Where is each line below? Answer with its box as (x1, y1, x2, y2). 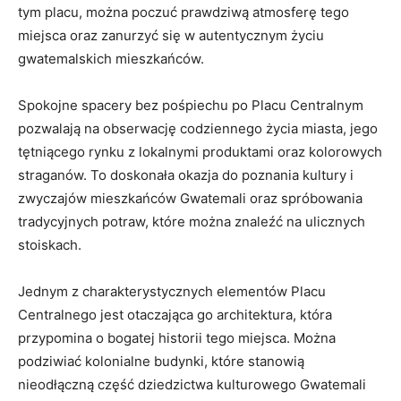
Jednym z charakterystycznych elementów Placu (18, 283, 326, 301)
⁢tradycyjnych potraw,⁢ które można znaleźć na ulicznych (18, 213, 365, 231)
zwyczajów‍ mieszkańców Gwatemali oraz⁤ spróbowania (18, 190, 363, 208)
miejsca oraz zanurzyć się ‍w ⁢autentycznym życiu (18, 27, 324, 45)
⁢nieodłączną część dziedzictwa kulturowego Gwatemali (18, 376, 366, 394)
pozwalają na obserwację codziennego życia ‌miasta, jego (18, 120, 378, 138)
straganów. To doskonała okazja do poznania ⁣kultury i (18, 166, 354, 184)
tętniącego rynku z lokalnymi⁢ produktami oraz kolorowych (18, 143, 382, 161)
